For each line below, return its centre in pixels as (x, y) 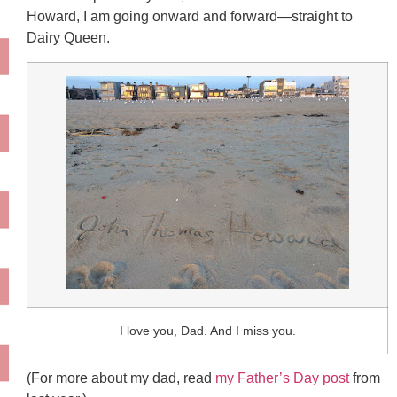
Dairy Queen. (68, 38)
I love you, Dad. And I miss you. (207, 330)
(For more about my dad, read (121, 378)
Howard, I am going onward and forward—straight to (190, 17)
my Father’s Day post (282, 378)
